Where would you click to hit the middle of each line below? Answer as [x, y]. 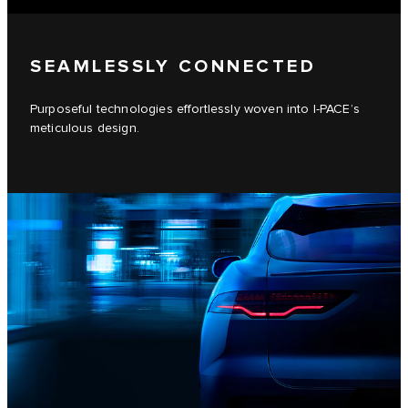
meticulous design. [85, 128]
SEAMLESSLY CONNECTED [173, 66]
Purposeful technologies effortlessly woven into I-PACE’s [195, 109]
